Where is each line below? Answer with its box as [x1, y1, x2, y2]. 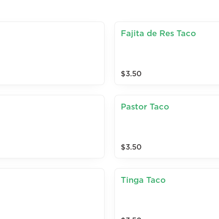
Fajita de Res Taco [121, 29, 196, 38]
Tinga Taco [121, 175, 166, 185]
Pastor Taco [121, 102, 169, 111]
